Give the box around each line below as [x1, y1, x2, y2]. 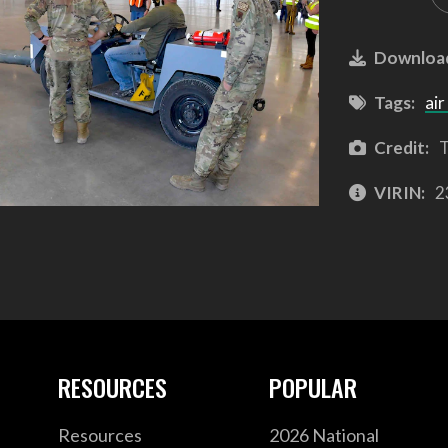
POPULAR [269, 369, 358, 406]
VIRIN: [373, 181, 425, 203]
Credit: [373, 136, 429, 158]
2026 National [269, 423, 380, 446]
